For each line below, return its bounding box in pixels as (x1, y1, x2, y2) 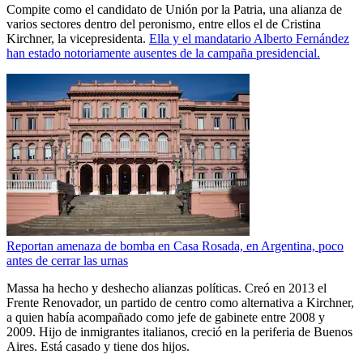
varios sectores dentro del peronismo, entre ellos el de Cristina (6, 17, 321, 32)
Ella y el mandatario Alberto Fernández (149, 32, 349, 46)
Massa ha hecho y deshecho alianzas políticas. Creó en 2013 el (6, 281, 327, 296)
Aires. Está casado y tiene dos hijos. (6, 340, 190, 354)
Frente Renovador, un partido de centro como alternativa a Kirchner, (6, 296, 354, 310)
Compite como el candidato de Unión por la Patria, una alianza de (6, 2, 342, 17)
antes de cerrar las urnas (6, 254, 128, 268)
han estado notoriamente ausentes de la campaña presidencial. (6, 46, 320, 61)
